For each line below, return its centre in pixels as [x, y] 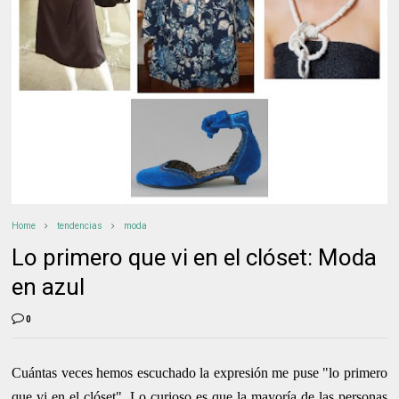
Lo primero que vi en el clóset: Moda [195, 258]
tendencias [80, 226]
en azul [49, 287]
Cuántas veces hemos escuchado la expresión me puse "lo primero [199, 373]
